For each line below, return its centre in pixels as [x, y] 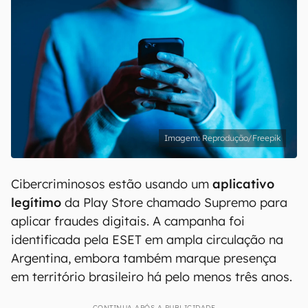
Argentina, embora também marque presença [144, 258]
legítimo [36, 202]
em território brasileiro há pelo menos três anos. [152, 277]
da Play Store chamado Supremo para [174, 202]
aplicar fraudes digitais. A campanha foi [128, 221]
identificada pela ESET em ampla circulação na [147, 240]
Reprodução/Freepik [241, 138]
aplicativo [242, 184]
